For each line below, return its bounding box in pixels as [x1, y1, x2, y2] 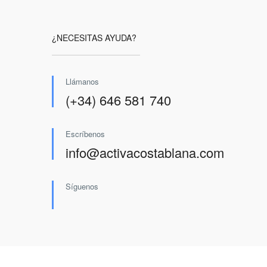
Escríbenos [66, 128, 105, 139]
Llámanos [66, 76, 99, 87]
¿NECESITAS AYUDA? [52, 32, 136, 44]
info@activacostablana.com [66, 143, 224, 162]
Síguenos [66, 181, 98, 192]
